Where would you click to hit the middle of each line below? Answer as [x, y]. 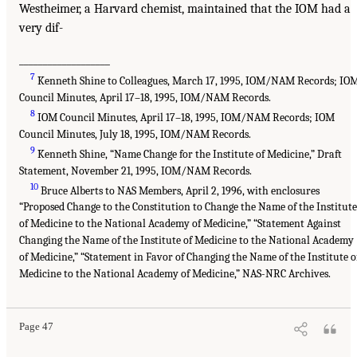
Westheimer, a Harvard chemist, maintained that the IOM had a [185, 9]
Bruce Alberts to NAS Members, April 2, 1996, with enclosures [179, 190]
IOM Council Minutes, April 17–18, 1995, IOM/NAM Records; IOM [185, 117]
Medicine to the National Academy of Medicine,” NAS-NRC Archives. [175, 274]
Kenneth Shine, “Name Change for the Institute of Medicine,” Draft [189, 154]
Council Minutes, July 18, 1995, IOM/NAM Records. [135, 134]
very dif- [41, 28]
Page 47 [36, 327]
